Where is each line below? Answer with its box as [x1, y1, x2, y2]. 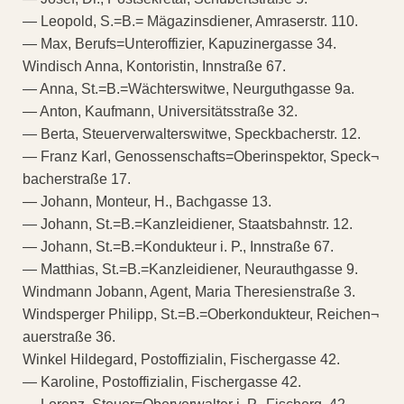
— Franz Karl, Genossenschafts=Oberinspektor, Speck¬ [23, 148, 379, 164]
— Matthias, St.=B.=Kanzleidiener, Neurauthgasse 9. [23, 261, 358, 277]
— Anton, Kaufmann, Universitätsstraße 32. [23, 103, 298, 119]
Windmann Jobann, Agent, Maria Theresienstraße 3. [23, 283, 355, 299]
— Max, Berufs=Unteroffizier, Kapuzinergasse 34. [23, 35, 336, 51]
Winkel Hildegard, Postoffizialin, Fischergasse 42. [23, 351, 340, 367]
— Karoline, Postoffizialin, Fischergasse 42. [23, 373, 301, 390]
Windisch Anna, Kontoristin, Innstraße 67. [23, 58, 286, 74]
